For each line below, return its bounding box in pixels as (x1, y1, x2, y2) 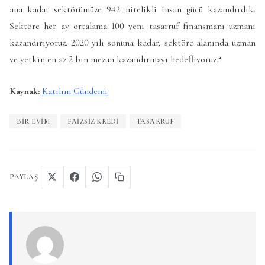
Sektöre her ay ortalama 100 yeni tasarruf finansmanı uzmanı (9, 20, 256, 33)
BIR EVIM (17, 117, 50, 126)
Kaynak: (9, 85, 40, 97)
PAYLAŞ (9, 173, 38, 182)
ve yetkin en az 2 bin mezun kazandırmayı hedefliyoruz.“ (9, 53, 222, 66)
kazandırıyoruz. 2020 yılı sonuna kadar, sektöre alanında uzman (9, 37, 256, 49)
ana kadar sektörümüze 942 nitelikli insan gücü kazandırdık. (9, 4, 256, 16)
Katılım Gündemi (42, 85, 108, 97)
